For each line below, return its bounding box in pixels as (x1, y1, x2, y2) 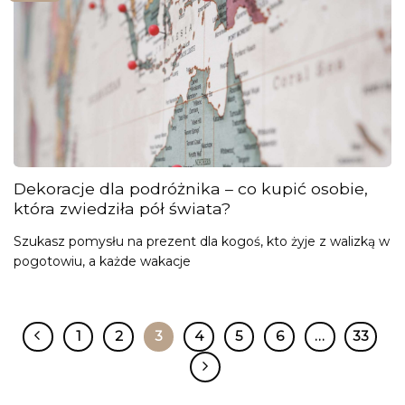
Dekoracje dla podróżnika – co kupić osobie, (14, 179, 368, 199)
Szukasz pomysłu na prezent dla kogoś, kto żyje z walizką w (14, 233, 390, 250)
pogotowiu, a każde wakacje (14, 253, 191, 270)
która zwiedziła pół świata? (14, 199, 231, 219)
